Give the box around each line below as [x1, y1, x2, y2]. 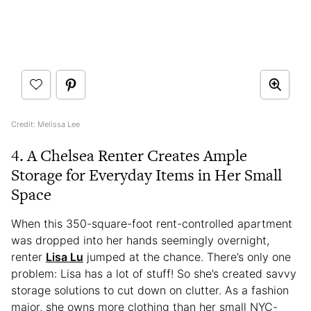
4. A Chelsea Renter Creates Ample [11, 144, 247, 167]
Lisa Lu [46, 249, 83, 264]
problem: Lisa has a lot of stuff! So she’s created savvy [11, 266, 296, 280]
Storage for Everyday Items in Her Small [11, 163, 282, 186]
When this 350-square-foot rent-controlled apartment [11, 216, 292, 230]
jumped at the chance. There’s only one [83, 249, 291, 264]
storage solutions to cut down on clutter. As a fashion [11, 283, 289, 297]
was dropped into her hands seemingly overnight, [11, 233, 269, 247]
